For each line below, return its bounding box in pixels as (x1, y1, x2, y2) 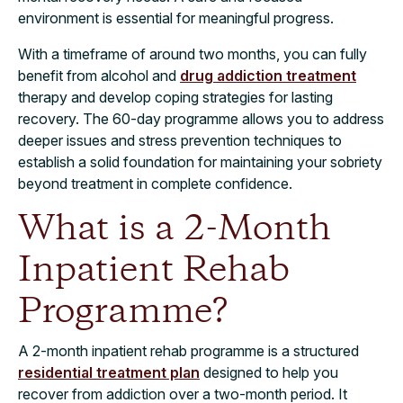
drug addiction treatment (180, 66, 356, 85)
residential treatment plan (18, 363, 200, 381)
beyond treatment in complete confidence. (18, 174, 292, 193)
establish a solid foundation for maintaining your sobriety (18, 152, 382, 171)
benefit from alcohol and (18, 66, 180, 85)
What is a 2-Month (18, 204, 331, 254)
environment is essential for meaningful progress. (18, 8, 334, 27)
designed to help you (200, 363, 338, 381)
